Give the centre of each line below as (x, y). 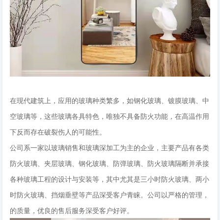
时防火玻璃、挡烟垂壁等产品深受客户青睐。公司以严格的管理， (110, 195)
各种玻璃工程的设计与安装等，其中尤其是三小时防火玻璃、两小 (110, 179)
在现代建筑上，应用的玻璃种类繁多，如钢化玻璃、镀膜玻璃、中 (110, 100)
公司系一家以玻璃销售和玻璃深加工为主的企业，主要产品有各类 (110, 148)
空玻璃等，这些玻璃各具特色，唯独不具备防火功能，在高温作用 (110, 116)
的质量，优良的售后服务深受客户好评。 (72, 210)
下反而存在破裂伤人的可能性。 (58, 132)
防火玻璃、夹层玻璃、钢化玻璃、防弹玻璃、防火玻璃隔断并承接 (110, 163)
